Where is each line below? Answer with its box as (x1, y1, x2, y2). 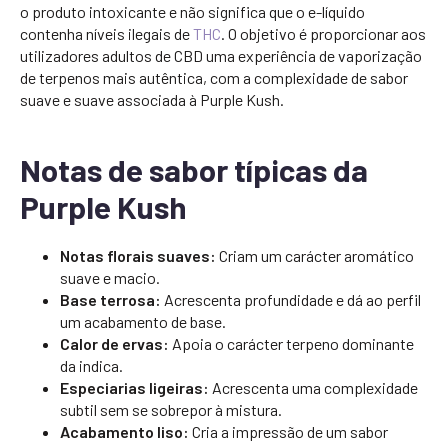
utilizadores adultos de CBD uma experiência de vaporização (20, 46, 422, 65)
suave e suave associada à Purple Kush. (20, 90, 284, 109)
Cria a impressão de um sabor (189, 422, 388, 441)
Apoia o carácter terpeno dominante (169, 334, 414, 353)
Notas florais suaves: (60, 246, 216, 265)
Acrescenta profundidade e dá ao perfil (161, 290, 421, 309)
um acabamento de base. (60, 312, 226, 331)
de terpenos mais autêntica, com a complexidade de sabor (20, 68, 408, 87)
